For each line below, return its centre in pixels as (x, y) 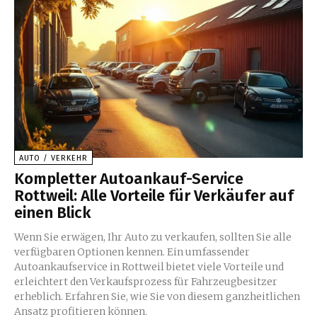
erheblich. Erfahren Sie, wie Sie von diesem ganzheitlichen (157, 297)
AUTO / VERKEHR (53, 158)
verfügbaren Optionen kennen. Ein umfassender (132, 252)
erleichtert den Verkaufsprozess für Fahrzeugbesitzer (146, 282)
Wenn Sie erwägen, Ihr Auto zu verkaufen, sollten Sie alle (153, 237)
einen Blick (53, 213)
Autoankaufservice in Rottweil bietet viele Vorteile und (149, 267)
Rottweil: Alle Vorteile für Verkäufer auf (154, 196)
